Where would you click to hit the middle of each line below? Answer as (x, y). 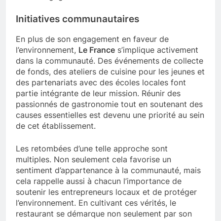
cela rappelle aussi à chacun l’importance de (99, 181)
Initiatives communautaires (77, 19)
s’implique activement (157, 50)
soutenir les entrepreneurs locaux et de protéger (106, 192)
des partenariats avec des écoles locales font (101, 83)
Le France (97, 50)
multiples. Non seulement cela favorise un (93, 160)
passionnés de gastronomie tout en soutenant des (109, 104)
